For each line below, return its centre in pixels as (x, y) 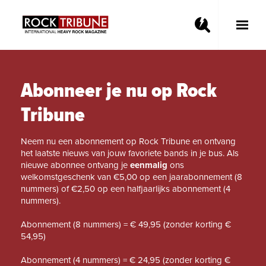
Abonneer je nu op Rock (119, 91)
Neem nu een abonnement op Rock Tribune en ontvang (128, 141)
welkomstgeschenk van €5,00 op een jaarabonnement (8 (132, 177)
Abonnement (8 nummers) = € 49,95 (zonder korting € (126, 224)
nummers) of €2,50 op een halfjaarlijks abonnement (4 (126, 189)
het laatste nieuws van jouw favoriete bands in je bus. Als (130, 153)
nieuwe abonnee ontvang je (75, 165)
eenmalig (150, 165)
